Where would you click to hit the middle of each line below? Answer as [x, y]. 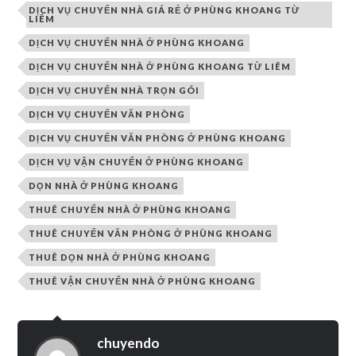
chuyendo [129, 342]
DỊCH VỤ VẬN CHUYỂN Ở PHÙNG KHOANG [137, 161]
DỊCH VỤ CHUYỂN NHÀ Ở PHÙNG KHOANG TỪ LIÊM [160, 66]
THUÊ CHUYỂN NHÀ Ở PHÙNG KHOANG [130, 209]
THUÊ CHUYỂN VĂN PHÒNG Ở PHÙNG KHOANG [151, 233]
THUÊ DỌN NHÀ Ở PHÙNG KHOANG [120, 257]
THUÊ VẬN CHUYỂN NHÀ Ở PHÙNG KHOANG [143, 281]
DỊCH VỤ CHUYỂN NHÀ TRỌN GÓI [114, 90]
